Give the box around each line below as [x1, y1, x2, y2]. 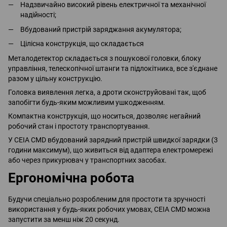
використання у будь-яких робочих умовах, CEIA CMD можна [8, 205, 210, 213]
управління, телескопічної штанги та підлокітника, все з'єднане [8, 64, 217, 72]
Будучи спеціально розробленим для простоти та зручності [8, 195, 205, 203]
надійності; [20, 11, 56, 19]
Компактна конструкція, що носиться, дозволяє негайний [8, 111, 201, 120]
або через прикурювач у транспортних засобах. [8, 156, 167, 164]
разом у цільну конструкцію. [8, 74, 102, 83]
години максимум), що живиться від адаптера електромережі [8, 145, 213, 154]
